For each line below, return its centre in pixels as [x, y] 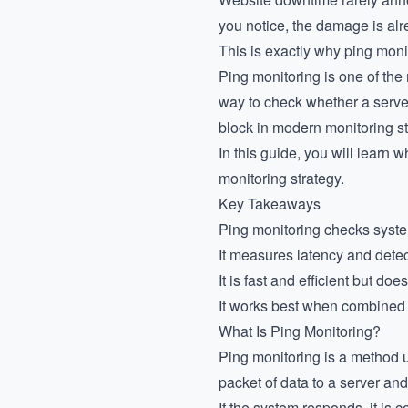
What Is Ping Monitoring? [300, 331]
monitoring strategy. [281, 178]
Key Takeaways [270, 204]
